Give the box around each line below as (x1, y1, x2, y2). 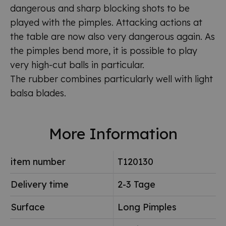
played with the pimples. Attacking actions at (10, 16, 202, 28)
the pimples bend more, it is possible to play (10, 44, 197, 56)
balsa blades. (10, 87, 66, 99)
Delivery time (11, 178, 69, 190)
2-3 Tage (118, 178, 155, 190)
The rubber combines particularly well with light (10, 73, 213, 85)
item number (11, 155, 66, 167)
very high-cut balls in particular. (10, 59, 144, 71)
